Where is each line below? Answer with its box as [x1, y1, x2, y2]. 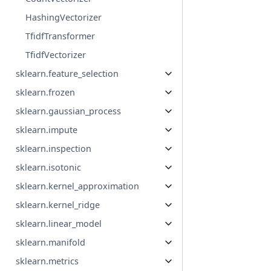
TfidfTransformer [25, 30, 96, 42]
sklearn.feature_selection [16, 68, 119, 80]
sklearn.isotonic [16, 162, 82, 174]
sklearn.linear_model [16, 218, 102, 230]
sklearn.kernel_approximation [16, 180, 140, 192]
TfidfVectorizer [25, 49, 87, 61]
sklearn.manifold [16, 237, 86, 249]
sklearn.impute [16, 124, 78, 136]
